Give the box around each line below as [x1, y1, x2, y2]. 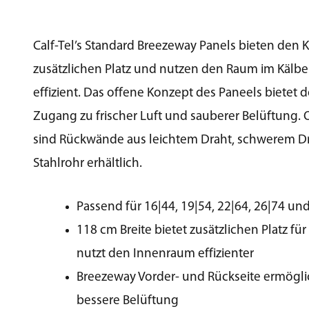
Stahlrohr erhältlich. [33, 157, 142, 171]
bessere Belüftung [77, 294, 179, 308]
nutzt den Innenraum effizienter [77, 247, 255, 261]
